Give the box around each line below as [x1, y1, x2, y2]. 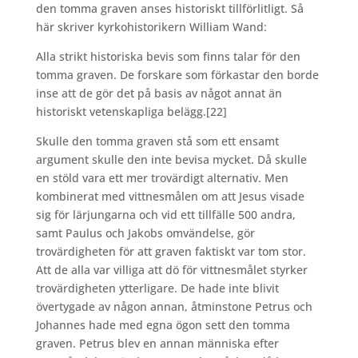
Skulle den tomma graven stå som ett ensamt [35, 133, 279, 149]
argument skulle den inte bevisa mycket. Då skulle [35, 152, 307, 168]
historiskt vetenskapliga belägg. [35, 104, 206, 120]
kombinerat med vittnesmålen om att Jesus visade [35, 189, 304, 205]
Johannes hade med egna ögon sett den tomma [35, 317, 290, 333]
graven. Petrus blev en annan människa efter [35, 336, 279, 352]
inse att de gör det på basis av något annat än [35, 86, 282, 101]
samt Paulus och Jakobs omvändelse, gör [35, 225, 255, 241]
